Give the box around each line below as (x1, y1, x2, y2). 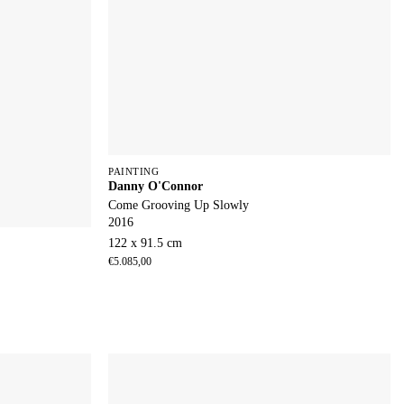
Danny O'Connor (108, 178, 204, 193)
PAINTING (108, 165, 160, 177)
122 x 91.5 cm (108, 236, 183, 251)
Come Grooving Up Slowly (108, 197, 250, 212)
